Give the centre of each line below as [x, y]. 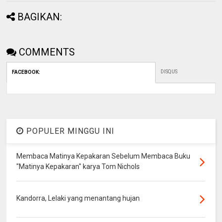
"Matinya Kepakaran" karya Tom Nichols [78, 166]
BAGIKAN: [40, 17]
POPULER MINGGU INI [69, 131]
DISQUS [169, 71]
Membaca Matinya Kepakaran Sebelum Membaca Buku [104, 156]
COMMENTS [47, 52]
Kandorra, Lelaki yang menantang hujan [78, 198]
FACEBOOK [26, 72]
